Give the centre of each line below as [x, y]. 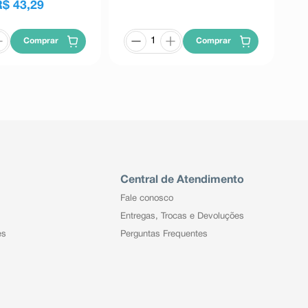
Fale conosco [146, 199]
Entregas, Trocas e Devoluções [182, 217]
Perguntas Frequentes [164, 235]
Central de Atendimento [182, 180]
